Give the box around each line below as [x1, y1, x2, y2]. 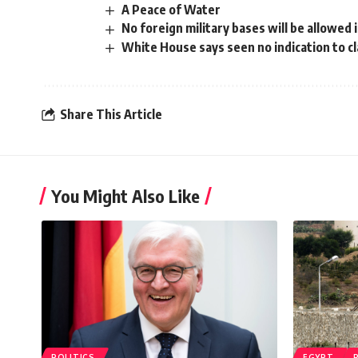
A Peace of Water [121, 2, 221, 18]
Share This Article [60, 106, 162, 123]
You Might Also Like [51, 184, 200, 207]
